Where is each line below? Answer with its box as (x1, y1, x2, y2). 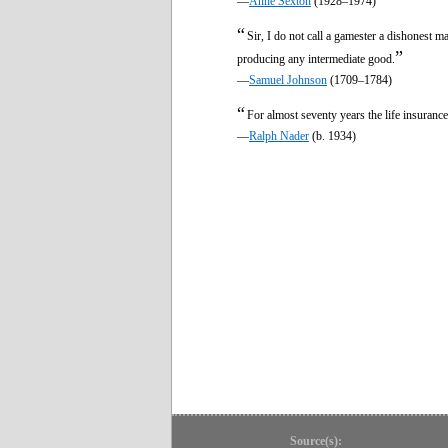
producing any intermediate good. (237, 51, 395, 66)
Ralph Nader (249, 128, 309, 143)
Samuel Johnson (249, 72, 327, 87)
